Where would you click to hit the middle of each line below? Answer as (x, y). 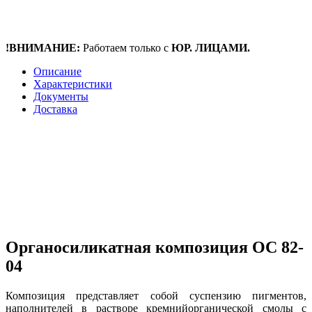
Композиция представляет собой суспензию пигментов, (156, 295)
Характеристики (73, 84)
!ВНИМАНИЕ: (44, 47)
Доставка (55, 109)
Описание (57, 71)
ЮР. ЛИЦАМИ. (211, 47)
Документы (61, 96)
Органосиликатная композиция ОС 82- (155, 247)
